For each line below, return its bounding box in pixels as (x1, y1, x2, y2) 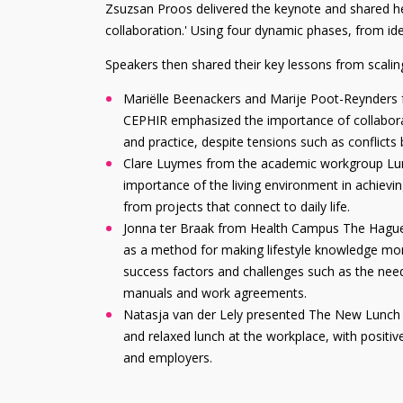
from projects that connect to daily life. (123, 197, 350, 215)
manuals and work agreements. (123, 283, 307, 301)
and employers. (123, 348, 216, 366)
